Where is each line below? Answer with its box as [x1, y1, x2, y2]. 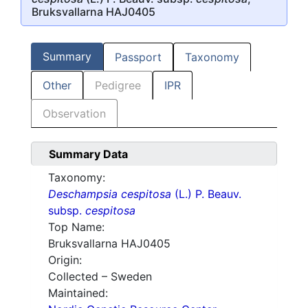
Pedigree [95, 78, 141, 93]
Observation [43, 107, 106, 121]
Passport [115, 50, 162, 65]
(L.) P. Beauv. [171, 187, 241, 201]
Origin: [48, 253, 82, 267]
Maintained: [48, 286, 108, 300]
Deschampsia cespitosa [48, 187, 171, 201]
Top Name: [48, 220, 104, 234]
